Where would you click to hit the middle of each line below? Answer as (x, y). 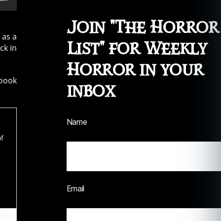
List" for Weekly (136, 49)
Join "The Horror (142, 28)
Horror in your (135, 70)
